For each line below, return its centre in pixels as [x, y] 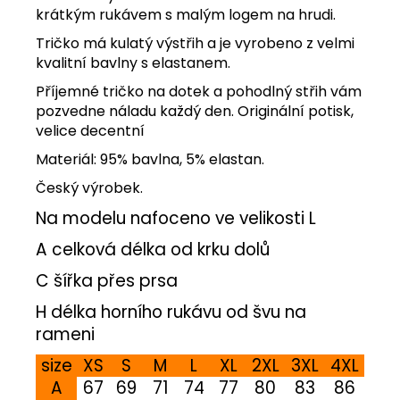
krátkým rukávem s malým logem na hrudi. [186, 14]
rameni [65, 334]
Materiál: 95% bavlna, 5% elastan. [150, 159]
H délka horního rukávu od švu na [171, 312]
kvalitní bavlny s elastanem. [133, 62]
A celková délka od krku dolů [155, 249]
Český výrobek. [89, 187]
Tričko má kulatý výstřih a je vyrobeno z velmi [195, 43]
